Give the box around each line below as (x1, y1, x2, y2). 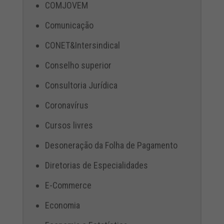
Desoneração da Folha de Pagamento (44, 139, 177, 150)
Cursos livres (44, 119, 93, 130)
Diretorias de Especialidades (44, 159, 148, 170)
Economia (44, 199, 80, 210)
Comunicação (44, 19, 93, 30)
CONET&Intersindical (44, 39, 120, 50)
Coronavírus (44, 99, 88, 110)
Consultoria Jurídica (44, 79, 117, 90)
